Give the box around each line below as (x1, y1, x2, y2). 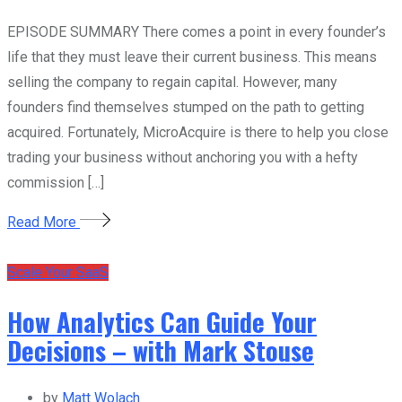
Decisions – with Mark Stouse (7, 331, 314, 370)
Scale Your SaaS (7, 264, 109, 282)
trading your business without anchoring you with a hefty (7, 149, 358, 167)
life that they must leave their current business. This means (7, 48, 377, 66)
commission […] (7, 174, 104, 192)
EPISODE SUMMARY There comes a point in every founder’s (7, 23, 386, 41)
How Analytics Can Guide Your (7, 302, 317, 341)
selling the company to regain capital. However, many (7, 74, 337, 92)
